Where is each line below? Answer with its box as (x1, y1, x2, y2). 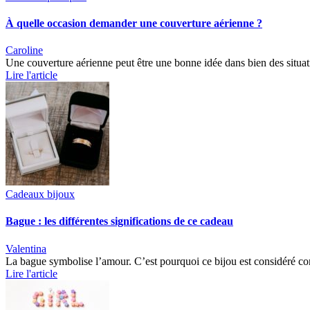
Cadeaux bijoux (6, 188, 75, 201)
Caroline (6, 44, 43, 57)
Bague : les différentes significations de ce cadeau (6, 215, 233, 228)
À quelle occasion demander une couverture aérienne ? (6, 17, 262, 29)
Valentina (6, 242, 46, 255)
